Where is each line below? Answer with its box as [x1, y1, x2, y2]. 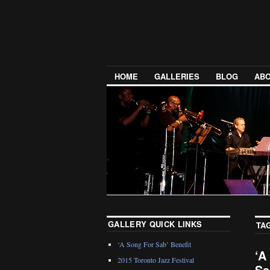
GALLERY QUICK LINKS [108, 218, 202, 230]
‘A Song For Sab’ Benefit [118, 239, 191, 250]
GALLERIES [154, 71, 199, 83]
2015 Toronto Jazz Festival [118, 255, 194, 265]
